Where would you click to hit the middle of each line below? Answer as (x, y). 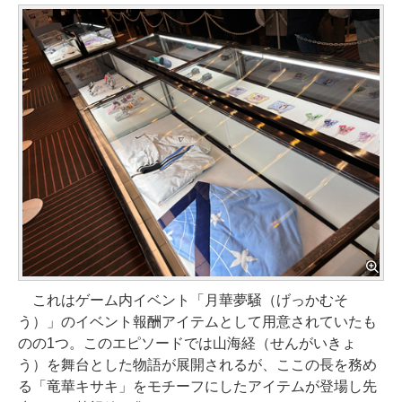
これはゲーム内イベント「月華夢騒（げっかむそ (183, 300)
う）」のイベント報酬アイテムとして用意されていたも (197, 322)
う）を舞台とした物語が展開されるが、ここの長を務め (197, 365)
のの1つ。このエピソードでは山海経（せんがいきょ (187, 343)
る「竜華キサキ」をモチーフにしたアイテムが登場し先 (197, 386)
